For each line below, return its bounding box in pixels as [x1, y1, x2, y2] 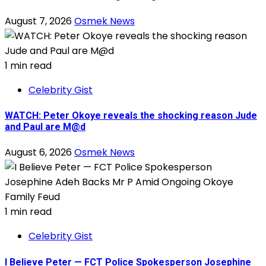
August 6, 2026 [5, 145, 74, 160]
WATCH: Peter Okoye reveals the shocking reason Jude [5, 110, 257, 122]
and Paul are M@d [5, 121, 85, 133]
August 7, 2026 [5, 14, 74, 28]
